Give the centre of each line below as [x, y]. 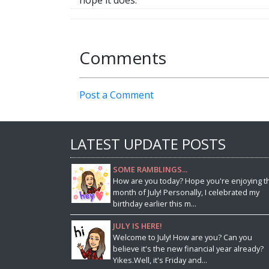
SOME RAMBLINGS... [150, 169]
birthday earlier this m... [154, 203]
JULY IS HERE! [137, 226]
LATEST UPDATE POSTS [148, 144]
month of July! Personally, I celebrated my [186, 192]
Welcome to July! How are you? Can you [182, 237]
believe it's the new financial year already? [188, 249]
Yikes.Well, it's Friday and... [160, 260]
